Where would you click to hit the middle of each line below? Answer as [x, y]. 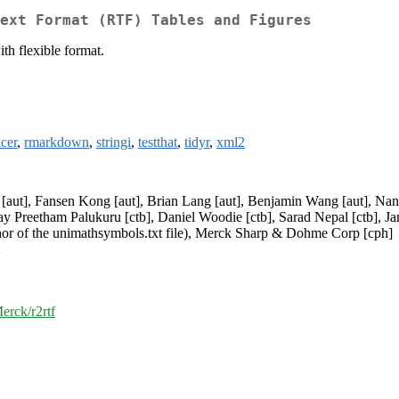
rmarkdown [57, 142]
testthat [158, 142]
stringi [114, 142]
